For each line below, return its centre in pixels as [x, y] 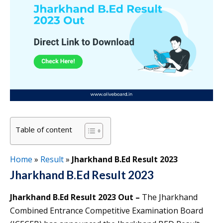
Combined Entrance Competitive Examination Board [107, 211]
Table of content [44, 130]
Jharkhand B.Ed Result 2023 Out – [75, 197]
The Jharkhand [169, 197]
